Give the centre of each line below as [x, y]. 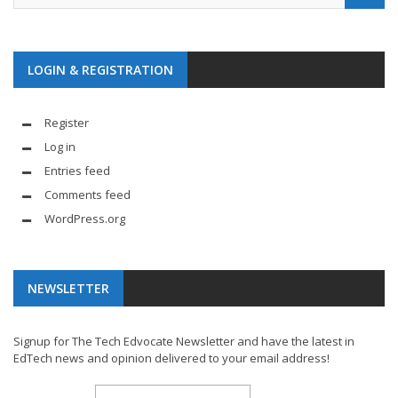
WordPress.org [85, 219]
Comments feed [88, 195]
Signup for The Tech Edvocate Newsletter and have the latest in [184, 342]
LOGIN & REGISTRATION [100, 70]
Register [67, 123]
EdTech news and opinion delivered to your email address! [171, 358]
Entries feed [77, 171]
